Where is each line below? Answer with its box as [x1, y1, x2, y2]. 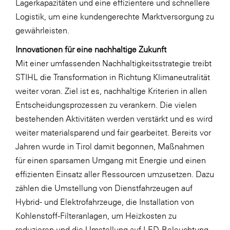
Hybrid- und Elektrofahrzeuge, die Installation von [15, 197, 194, 206]
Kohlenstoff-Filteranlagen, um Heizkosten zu [15, 210, 177, 220]
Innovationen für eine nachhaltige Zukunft [15, 44, 166, 54]
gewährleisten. [15, 25, 69, 35]
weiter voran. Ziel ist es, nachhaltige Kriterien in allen [15, 86, 207, 95]
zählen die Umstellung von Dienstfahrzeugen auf [15, 183, 193, 193]
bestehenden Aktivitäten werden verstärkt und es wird [15, 113, 213, 123]
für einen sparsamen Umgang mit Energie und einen [15, 155, 206, 165]
